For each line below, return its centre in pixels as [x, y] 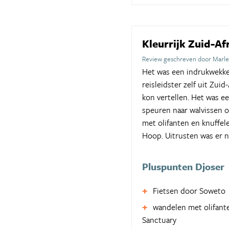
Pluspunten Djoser [183, 166]
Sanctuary [159, 220]
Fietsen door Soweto [189, 190]
